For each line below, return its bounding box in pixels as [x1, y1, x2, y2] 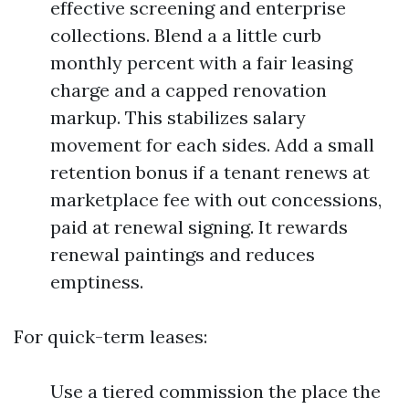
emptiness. [50, 270, 143, 293]
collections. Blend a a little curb [50, 24, 321, 47]
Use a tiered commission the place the [50, 380, 381, 403]
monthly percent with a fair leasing [50, 51, 352, 74]
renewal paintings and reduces [50, 243, 315, 266]
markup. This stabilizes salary [50, 106, 306, 129]
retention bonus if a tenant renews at [50, 161, 370, 184]
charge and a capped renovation [50, 79, 327, 101]
